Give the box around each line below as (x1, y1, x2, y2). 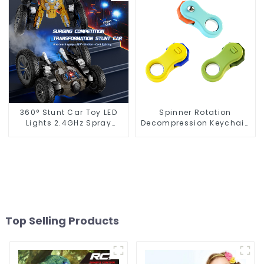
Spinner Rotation (159, 107, 232, 117)
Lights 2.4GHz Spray (25, 117, 111, 128)
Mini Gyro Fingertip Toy (146, 128, 245, 138)
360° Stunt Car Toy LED (19, 107, 117, 117)
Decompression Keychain (140, 117, 250, 128)
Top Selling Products (5, 213, 119, 228)
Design (54, 128, 84, 138)
